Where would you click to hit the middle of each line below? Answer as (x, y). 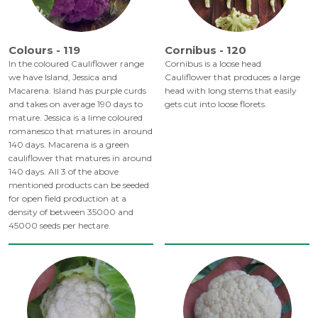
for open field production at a (67, 199)
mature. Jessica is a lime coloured (76, 118)
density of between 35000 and (71, 212)
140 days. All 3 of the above (64, 172)
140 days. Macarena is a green (69, 145)
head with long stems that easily (231, 91)
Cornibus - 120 (205, 50)
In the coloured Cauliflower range (76, 64)
